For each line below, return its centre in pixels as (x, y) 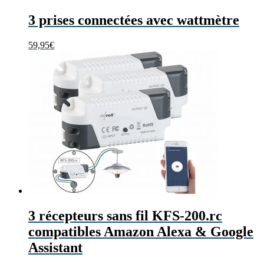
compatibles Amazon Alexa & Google (141, 231)
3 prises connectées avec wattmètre (134, 20)
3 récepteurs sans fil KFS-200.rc (125, 215)
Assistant (55, 247)
